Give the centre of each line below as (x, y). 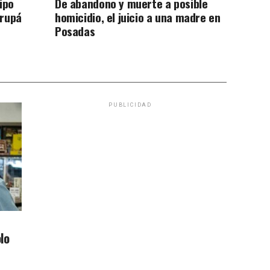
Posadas (75, 31)
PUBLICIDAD (130, 105)
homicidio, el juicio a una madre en (138, 17)
